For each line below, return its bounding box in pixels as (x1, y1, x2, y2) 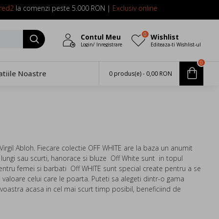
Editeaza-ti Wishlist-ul (151, 41, 201, 48)
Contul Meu (81, 32, 121, 42)
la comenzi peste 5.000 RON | (13, 3, 112, 13)
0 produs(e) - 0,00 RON (109, 69, 172, 78)
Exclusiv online (112, 3, 157, 13)
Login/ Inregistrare (81, 41, 122, 48)
